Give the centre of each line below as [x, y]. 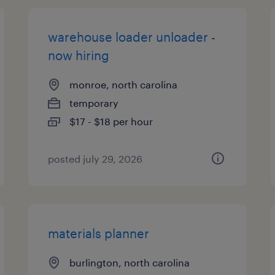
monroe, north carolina [124, 84]
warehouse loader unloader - [132, 37]
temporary [94, 103]
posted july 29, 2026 [95, 159]
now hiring [79, 55]
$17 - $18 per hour [111, 121]
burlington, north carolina [130, 262]
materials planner [99, 233]
